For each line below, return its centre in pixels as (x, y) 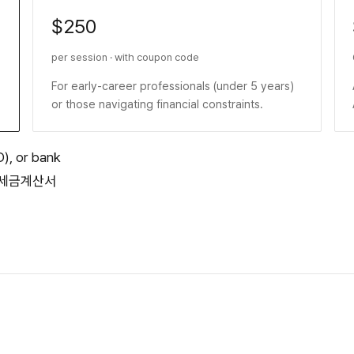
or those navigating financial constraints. (157, 104)
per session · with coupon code (125, 57)
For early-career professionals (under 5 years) (172, 86)
